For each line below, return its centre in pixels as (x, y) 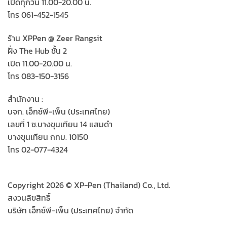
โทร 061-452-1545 (38, 14)
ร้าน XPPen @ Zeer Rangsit (55, 38)
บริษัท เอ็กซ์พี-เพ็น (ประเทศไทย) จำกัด (70, 211)
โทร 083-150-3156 (38, 76)
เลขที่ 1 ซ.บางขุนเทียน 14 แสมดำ (60, 124)
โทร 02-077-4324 (38, 150)
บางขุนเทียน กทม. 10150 (48, 137)
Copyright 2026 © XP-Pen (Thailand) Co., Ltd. (89, 185)
